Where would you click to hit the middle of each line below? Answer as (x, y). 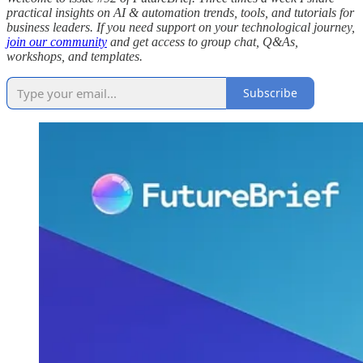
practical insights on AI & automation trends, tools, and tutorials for (180, 12)
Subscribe (270, 93)
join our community (57, 41)
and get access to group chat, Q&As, (203, 41)
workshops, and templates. (75, 56)
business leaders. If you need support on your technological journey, (181, 27)
